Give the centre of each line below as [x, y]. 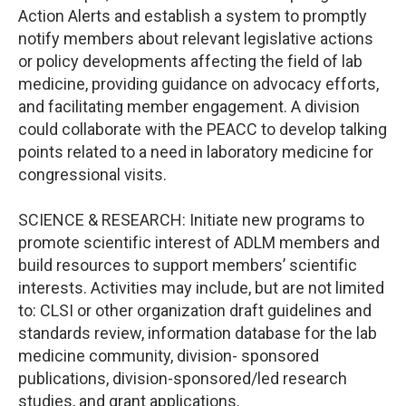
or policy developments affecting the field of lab [190, 61]
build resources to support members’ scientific [188, 265]
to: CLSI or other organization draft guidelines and [195, 310]
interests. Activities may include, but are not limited [201, 288]
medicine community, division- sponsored [169, 356]
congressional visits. [92, 174]
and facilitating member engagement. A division [189, 106]
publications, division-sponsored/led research [183, 378]
